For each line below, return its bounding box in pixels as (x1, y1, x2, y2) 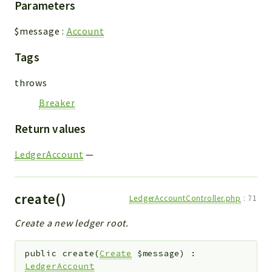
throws (15, 76, 47, 89)
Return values (15, 121, 86, 136)
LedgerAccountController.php (129, 192, 241, 203)
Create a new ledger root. (15, 216, 129, 229)
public (25, 248, 57, 259)
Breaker (39, 96, 75, 109)
